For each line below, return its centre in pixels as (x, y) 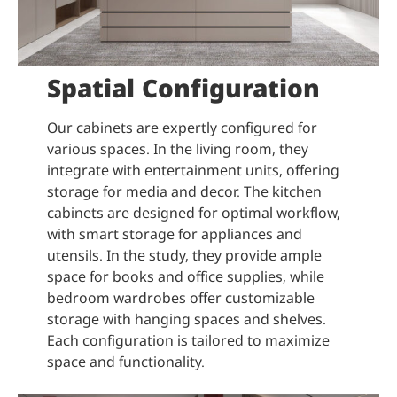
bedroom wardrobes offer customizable (180, 298)
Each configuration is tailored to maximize (188, 341)
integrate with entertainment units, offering (193, 171)
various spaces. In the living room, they (177, 149)
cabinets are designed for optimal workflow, (193, 213)
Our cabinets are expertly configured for (182, 128)
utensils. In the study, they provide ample (184, 256)
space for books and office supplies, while (185, 277)
